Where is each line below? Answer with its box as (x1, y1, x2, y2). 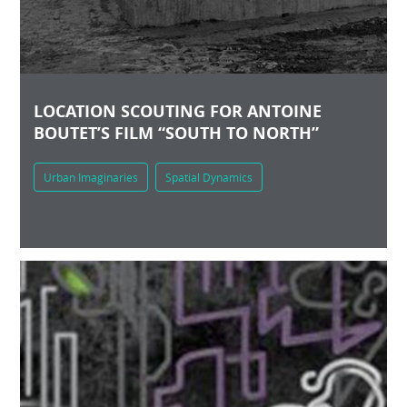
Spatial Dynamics (165, 169, 253, 184)
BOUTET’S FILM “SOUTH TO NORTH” (34, 121, 320, 144)
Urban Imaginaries (44, 169, 139, 184)
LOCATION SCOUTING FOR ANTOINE (34, 99, 323, 123)
